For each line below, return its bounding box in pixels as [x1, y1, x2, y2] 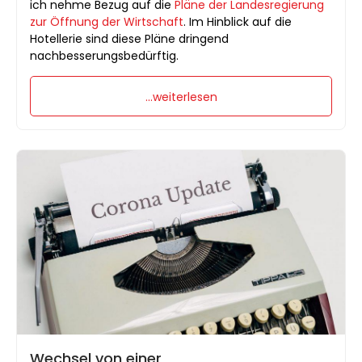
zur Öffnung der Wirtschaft [30, 13, 183, 30]
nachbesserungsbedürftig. [30, 47, 182, 64]
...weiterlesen [145, 88, 217, 105]
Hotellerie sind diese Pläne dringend [30, 30, 229, 47]
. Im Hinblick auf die [183, 13, 292, 30]
